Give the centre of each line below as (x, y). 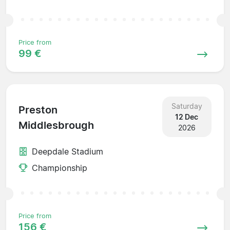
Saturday (187, 106)
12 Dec (187, 117)
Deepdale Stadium (68, 151)
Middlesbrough (56, 126)
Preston (38, 110)
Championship (60, 168)
